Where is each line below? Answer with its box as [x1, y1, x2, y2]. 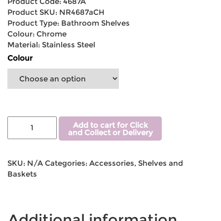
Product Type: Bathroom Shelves [7, 18, 130, 28]
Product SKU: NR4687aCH [7, 7, 105, 17]
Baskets [7, 169, 37, 179]
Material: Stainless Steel [7, 40, 95, 50]
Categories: [45, 158, 89, 168]
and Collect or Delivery [68, 127, 153, 137]
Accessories [89, 158, 134, 168]
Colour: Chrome [7, 29, 67, 39]
